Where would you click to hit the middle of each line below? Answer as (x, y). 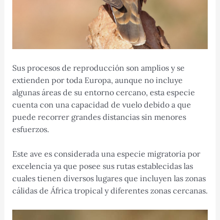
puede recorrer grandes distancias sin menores (99, 117)
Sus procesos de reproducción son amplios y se (98, 68)
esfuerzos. (30, 129)
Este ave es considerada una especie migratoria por (106, 154)
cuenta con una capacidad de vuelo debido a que (101, 104)
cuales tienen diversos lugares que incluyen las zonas (109, 179)
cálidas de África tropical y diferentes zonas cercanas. (110, 191)
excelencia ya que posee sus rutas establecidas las (102, 166)
